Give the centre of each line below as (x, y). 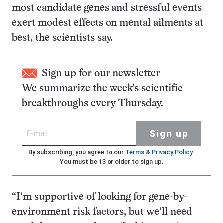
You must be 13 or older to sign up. (111, 162)
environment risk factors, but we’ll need (102, 212)
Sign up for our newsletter (101, 73)
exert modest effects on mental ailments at (108, 23)
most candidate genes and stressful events (107, 8)
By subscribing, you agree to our (77, 152)
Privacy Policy (172, 152)
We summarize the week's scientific (102, 88)
